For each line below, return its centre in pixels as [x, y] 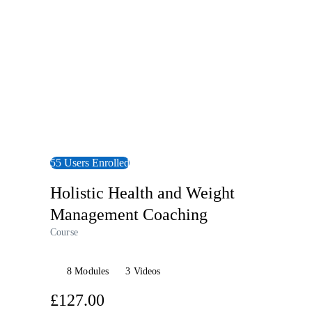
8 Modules [88, 272]
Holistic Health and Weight [142, 193]
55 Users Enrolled [90, 162]
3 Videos [143, 272]
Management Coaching [129, 215]
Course [64, 233]
